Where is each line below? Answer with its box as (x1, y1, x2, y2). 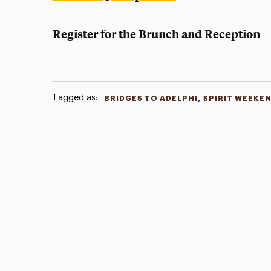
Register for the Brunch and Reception (52, 26, 260, 41)
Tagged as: (52, 93, 99, 102)
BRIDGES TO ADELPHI (104, 95, 198, 102)
